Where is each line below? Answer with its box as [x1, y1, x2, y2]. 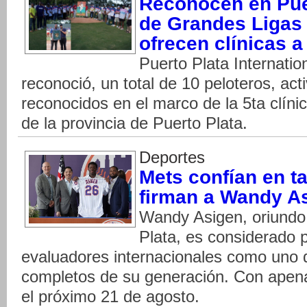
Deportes [139, 147, 205, 167]
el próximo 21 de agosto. [21, 286, 199, 306]
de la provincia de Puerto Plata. [21, 113, 247, 132]
